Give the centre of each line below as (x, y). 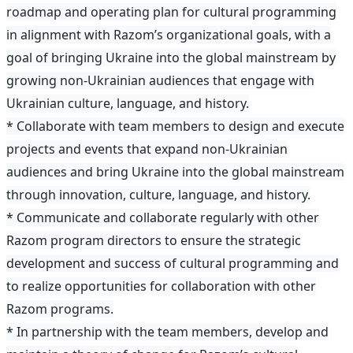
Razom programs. (60, 309)
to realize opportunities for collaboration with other (161, 286)
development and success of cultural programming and (173, 264)
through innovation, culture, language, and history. (158, 195)
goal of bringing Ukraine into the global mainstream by (171, 58)
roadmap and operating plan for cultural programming (171, 12)
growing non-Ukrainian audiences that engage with (160, 81)
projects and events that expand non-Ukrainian (147, 149)
